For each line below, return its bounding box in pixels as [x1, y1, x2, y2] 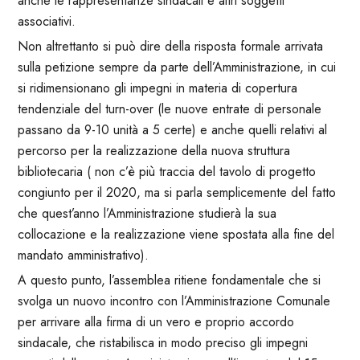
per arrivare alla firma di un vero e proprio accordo [17, 312, 294, 331]
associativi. [17, 11, 76, 31]
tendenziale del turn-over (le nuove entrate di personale [17, 99, 321, 118]
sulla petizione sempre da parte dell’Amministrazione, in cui [17, 57, 336, 76]
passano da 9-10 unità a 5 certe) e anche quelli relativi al [17, 120, 327, 139]
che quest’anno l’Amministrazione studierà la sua [17, 203, 276, 223]
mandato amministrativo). [17, 245, 149, 264]
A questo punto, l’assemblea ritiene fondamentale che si [17, 270, 321, 289]
